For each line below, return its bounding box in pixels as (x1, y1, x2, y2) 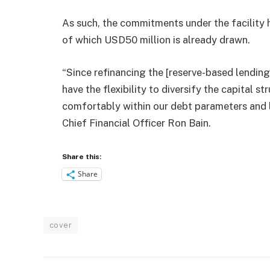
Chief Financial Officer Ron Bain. (62, 117, 211, 129)
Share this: (62, 152, 101, 161)
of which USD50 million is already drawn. (62, 34, 250, 46)
